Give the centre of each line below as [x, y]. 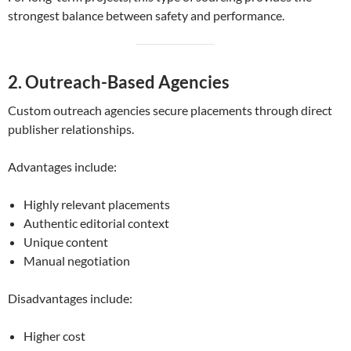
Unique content [66, 242]
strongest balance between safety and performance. [146, 16]
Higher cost [54, 336]
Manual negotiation [77, 261]
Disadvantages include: [70, 299]
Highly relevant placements [97, 204]
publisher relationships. [71, 129]
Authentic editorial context [96, 223]
